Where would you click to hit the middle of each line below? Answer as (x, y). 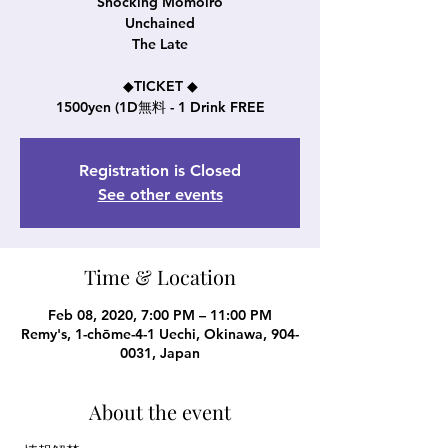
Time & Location (160, 276)
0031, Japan (160, 352)
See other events (160, 194)
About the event (160, 411)
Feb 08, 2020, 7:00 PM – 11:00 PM (160, 314)
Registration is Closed (160, 170)
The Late (160, 43)
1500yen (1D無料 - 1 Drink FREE (160, 106)
